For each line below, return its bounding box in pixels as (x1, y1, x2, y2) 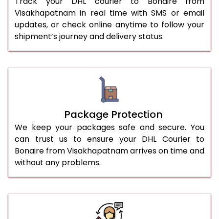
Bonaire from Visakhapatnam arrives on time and (15, 145, 204, 156)
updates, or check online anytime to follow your (15, 19, 204, 30)
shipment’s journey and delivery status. (15, 30, 164, 42)
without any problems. (15, 156, 101, 168)
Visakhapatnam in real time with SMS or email (15, 7, 204, 19)
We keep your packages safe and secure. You (15, 121, 204, 133)
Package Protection (64, 107, 163, 121)
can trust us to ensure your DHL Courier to (15, 133, 204, 145)
